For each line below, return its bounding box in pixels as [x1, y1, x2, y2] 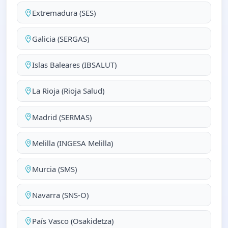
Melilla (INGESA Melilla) [32, 137, 113, 148]
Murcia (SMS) [32, 163, 77, 174]
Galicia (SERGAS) [32, 33, 89, 44]
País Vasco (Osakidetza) [32, 216, 113, 226]
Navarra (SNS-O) [32, 190, 89, 201]
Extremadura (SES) [32, 7, 96, 18]
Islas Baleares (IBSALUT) [32, 60, 117, 70]
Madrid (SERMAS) [32, 111, 92, 122]
